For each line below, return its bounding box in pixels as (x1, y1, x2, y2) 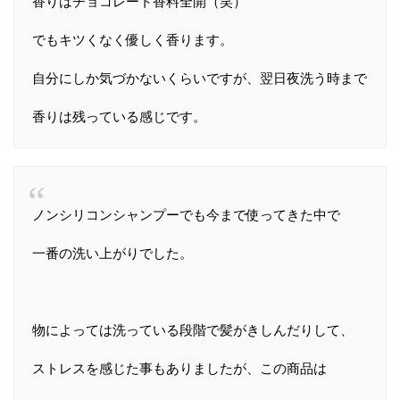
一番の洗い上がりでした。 (32, 245, 193, 261)
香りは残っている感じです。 (32, 108, 206, 124)
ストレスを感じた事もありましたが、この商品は (32, 360, 327, 376)
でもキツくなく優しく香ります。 (32, 31, 233, 47)
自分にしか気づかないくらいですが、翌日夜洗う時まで (32, 70, 367, 86)
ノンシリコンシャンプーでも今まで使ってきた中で (32, 206, 340, 222)
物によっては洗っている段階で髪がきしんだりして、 (32, 321, 354, 337)
